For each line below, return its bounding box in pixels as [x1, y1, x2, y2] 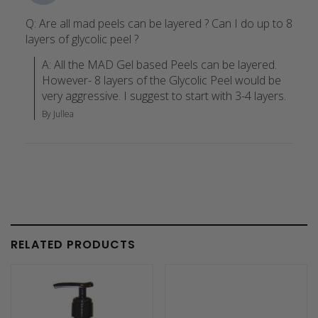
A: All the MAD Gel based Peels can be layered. [41, 56, 277, 72]
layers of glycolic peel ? [25, 31, 138, 47]
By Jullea [41, 107, 74, 120]
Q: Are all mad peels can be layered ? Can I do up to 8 [25, 15, 292, 31]
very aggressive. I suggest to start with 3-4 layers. [41, 87, 286, 104]
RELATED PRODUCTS [11, 236, 136, 253]
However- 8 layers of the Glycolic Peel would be [41, 72, 281, 88]
